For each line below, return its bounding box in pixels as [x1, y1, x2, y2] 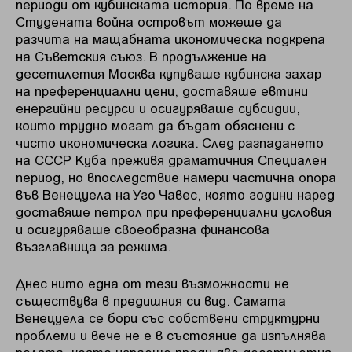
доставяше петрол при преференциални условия [16, 203, 332, 219]
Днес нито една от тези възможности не [16, 275, 289, 291]
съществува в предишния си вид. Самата [16, 292, 286, 309]
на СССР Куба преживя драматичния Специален [16, 151, 327, 167]
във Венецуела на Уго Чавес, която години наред [16, 185, 335, 202]
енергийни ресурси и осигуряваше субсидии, [16, 99, 300, 115]
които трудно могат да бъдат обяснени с [16, 116, 295, 133]
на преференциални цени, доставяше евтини [16, 82, 308, 98]
